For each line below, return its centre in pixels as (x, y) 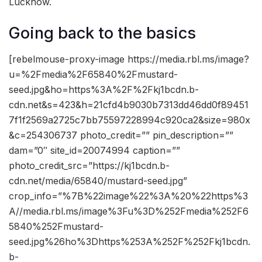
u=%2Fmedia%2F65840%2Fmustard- (93, 75)
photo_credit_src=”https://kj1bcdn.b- (89, 166)
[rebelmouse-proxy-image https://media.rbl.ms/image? (129, 59)
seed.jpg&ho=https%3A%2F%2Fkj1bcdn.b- (104, 90)
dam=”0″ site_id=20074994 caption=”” (94, 151)
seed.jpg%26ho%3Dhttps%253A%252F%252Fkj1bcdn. (130, 242)
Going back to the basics (102, 33)
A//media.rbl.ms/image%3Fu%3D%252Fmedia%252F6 (129, 211)
